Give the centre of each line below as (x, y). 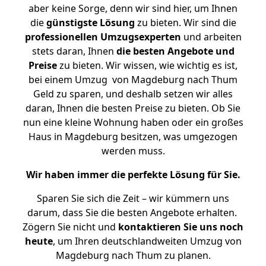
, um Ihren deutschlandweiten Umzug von (147, 241)
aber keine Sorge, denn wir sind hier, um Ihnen (133, 8)
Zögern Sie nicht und (70, 227)
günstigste (72, 23)
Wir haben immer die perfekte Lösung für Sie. (133, 175)
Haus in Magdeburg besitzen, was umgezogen (133, 137)
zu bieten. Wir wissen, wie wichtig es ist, (147, 65)
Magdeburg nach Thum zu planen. (133, 255)
